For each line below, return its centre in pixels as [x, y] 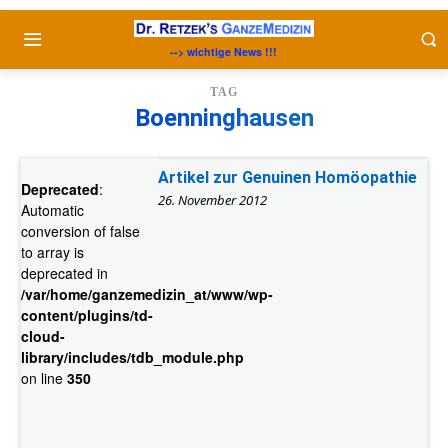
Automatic [52, 209]
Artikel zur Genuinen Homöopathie [287, 177]
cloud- [43, 335]
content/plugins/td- [87, 314]
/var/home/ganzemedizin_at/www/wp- [147, 293]
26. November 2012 [212, 199]
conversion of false [80, 230]
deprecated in [64, 272]
